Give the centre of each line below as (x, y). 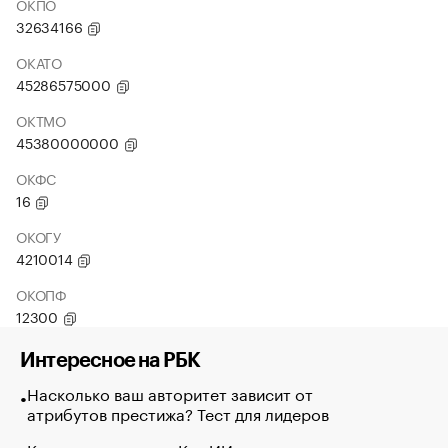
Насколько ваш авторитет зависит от (169, 392)
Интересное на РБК (110, 361)
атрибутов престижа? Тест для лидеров (177, 412)
